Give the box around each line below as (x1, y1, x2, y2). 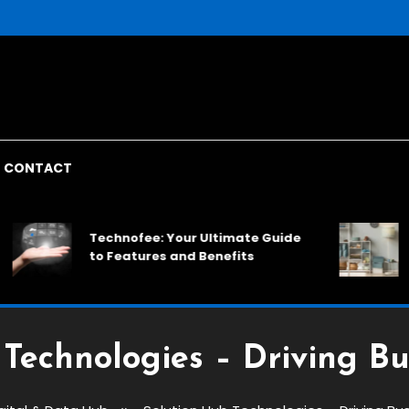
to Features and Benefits (48, 246, 215, 265)
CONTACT (4, 159, 72, 177)
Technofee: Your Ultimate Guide (48, 228, 261, 246)
